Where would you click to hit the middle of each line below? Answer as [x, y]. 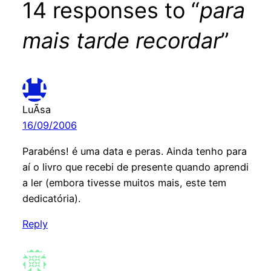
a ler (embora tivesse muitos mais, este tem [124, 182]
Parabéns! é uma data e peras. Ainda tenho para [134, 151]
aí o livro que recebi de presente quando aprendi [135, 167]
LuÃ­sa [36, 110]
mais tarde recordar [121, 41]
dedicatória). [51, 198]
